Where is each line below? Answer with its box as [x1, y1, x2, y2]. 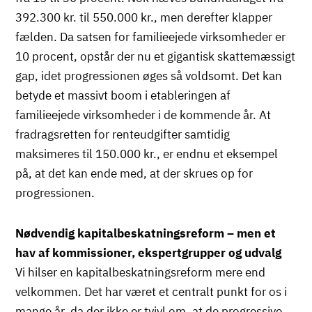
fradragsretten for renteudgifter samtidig [15, 126, 231, 142]
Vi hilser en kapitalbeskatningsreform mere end [15, 264, 266, 280]
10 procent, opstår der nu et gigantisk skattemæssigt [15, 48, 296, 64]
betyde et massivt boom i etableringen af [15, 87, 231, 103]
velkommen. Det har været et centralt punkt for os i [15, 283, 288, 299]
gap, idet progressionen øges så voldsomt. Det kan [15, 68, 283, 84]
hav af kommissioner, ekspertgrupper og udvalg [15, 244, 288, 260]
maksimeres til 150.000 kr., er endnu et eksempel [15, 146, 279, 162]
